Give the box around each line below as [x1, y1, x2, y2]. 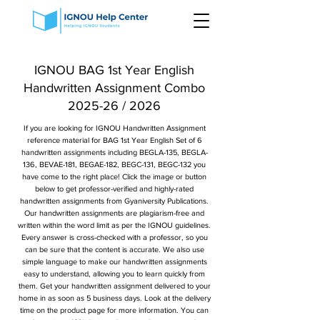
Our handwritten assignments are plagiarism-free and [24, 209, 204, 217]
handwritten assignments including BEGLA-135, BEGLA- [21, 148, 208, 156]
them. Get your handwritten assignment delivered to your [18, 281, 211, 290]
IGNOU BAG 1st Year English [34, 63, 194, 77]
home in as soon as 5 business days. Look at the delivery [18, 294, 211, 302]
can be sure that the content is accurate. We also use [24, 245, 204, 254]
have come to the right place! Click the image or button [22, 172, 206, 181]
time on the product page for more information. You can [20, 306, 209, 314]
